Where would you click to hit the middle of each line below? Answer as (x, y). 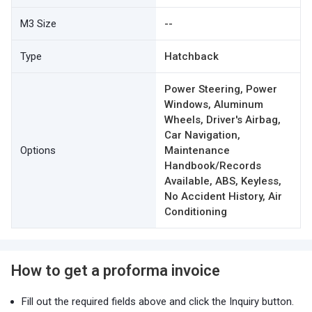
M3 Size (38, 24)
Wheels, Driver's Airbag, (223, 120)
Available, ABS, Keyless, (223, 181)
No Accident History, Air (223, 196)
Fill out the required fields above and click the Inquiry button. (158, 302)
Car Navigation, (202, 135)
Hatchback (192, 56)
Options (38, 150)
